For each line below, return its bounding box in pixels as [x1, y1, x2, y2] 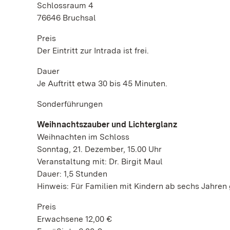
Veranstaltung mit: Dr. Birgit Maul [37, 157, 163, 166]
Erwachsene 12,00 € [37, 214, 112, 224]
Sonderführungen [37, 99, 103, 109]
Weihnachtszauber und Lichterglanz [37, 120, 177, 129]
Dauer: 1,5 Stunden [37, 169, 107, 179]
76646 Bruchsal [37, 13, 96, 23]
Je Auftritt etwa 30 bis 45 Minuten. [37, 79, 169, 88]
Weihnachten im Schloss [37, 132, 129, 142]
